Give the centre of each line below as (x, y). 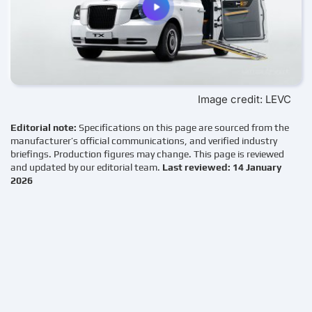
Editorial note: (45, 128)
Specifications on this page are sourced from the (184, 128)
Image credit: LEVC (244, 100)
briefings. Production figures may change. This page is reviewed (147, 154)
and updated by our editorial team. (86, 167)
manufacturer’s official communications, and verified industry (144, 141)
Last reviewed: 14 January (222, 167)
